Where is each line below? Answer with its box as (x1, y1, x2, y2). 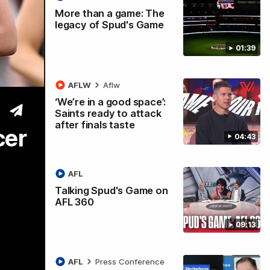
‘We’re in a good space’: (54, 96, 166, 108)
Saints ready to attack (54, 107, 162, 120)
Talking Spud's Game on (54, 184, 168, 196)
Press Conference (95, 257, 165, 267)
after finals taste (54, 119, 135, 131)
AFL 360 (54, 195, 94, 208)
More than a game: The (54, 7, 165, 20)
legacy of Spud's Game (54, 19, 164, 31)
